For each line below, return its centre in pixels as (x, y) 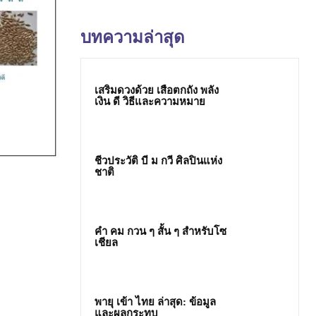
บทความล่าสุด (133, 37)
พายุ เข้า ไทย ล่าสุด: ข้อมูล (155, 302)
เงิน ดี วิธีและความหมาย (150, 101)
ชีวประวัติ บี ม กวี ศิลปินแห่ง (158, 160)
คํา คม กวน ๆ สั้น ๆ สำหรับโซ (160, 231)
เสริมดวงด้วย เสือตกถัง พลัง (157, 90)
